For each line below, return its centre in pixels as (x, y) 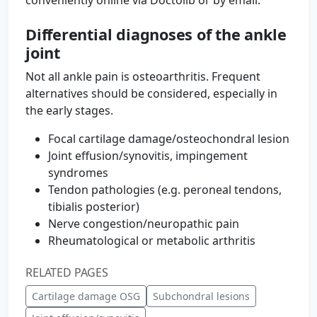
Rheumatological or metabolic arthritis (152, 241)
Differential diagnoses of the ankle (156, 34)
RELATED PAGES (67, 272)
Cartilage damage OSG (86, 296)
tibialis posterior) (94, 207)
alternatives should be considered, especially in (151, 93)
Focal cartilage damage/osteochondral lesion (169, 139)
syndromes (78, 173)
